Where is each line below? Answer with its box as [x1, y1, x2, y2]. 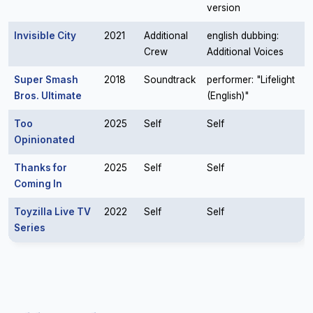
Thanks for [14, 162, 67, 173]
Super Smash [14, 74, 78, 85]
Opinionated [14, 134, 75, 145]
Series [14, 222, 45, 233]
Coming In [14, 178, 62, 189]
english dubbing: [207, 30, 279, 41]
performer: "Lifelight [207, 74, 295, 85]
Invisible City [14, 30, 76, 41]
